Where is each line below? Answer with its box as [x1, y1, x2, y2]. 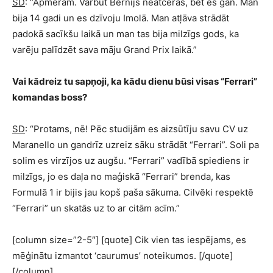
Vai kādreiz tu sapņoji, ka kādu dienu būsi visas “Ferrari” [12, 76, 257, 87]
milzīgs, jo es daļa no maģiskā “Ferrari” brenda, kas [12, 171, 230, 182]
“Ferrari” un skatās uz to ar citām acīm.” [12, 202, 180, 214]
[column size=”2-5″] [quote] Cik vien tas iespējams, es [12, 234, 246, 246]
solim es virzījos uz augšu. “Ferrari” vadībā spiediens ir [12, 155, 249, 166]
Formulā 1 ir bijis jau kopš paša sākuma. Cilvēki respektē [12, 186, 253, 198]
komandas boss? [12, 91, 87, 103]
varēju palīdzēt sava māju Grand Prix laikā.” [12, 44, 197, 55]
